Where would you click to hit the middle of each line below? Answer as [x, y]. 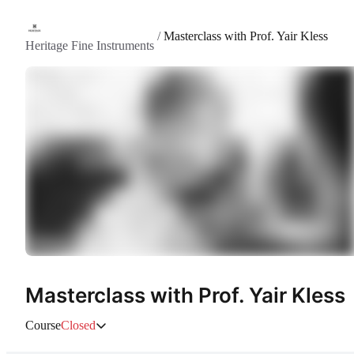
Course [43, 326]
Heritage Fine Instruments [90, 45]
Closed [78, 326]
